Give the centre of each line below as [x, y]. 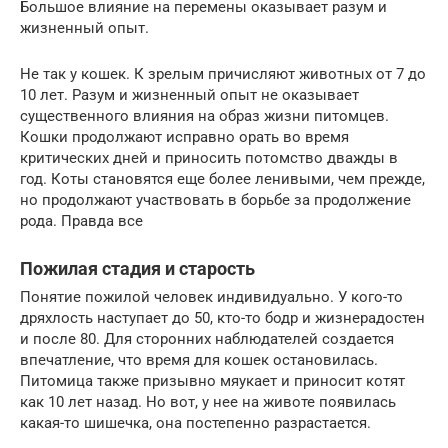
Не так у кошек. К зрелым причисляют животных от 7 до [223, 74]
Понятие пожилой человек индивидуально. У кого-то [211, 297]
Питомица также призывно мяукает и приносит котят [212, 381]
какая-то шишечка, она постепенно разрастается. [195, 423]
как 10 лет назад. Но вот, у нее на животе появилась [208, 402]
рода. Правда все [81, 221]
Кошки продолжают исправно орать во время [184, 137]
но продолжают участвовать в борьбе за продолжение [215, 200]
